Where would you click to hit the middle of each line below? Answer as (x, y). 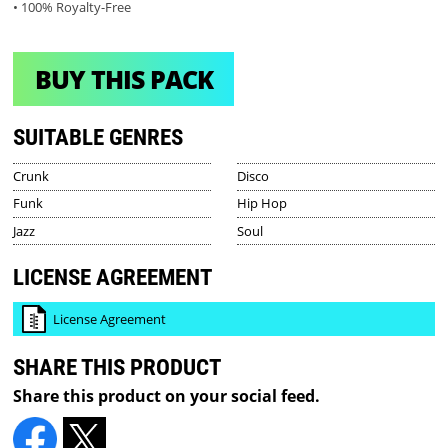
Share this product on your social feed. (167, 395)
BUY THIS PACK (123, 78)
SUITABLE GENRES (98, 138)
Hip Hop (261, 203)
